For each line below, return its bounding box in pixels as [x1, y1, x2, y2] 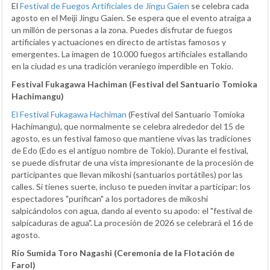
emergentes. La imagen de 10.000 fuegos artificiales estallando [11, 49, 248, 60]
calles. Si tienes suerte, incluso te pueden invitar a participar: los [11, 181, 251, 192]
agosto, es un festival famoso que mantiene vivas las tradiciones [11, 133, 251, 144]
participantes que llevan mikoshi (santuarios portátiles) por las [11, 169, 243, 180]
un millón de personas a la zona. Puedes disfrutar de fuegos [11, 25, 233, 36]
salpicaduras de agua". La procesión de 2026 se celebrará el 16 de [11, 218, 253, 228]
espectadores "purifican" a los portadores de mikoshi [11, 193, 208, 204]
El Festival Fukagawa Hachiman [11, 109, 127, 120]
